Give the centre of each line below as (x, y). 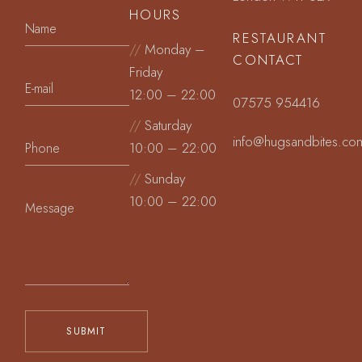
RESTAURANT (280, 38)
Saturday (166, 125)
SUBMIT (86, 331)
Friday (145, 72)
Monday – (173, 49)
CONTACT (268, 60)
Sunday (162, 179)
